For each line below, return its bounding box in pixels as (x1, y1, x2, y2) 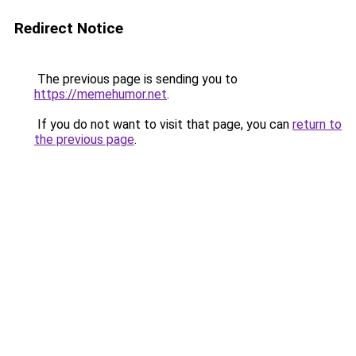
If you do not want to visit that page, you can (34, 117, 292, 132)
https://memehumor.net (34, 87, 167, 102)
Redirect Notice (14, 19, 123, 37)
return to (292, 117, 342, 132)
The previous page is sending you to (34, 72, 238, 87)
